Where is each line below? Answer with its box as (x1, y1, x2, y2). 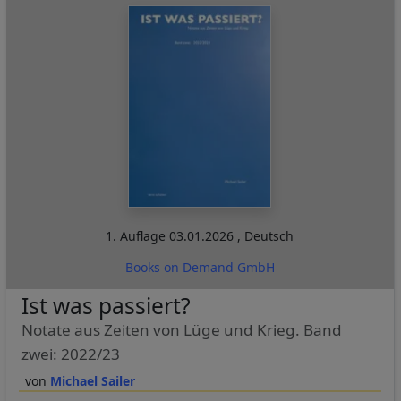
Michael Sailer (49, 371, 135, 389)
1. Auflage (106, 226, 170, 244)
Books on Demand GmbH (124, 258, 275, 276)
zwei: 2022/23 (21, 343, 120, 364)
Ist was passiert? (21, 290, 191, 320)
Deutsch (244, 226, 294, 244)
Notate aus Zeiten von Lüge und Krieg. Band (21, 319, 342, 340)
